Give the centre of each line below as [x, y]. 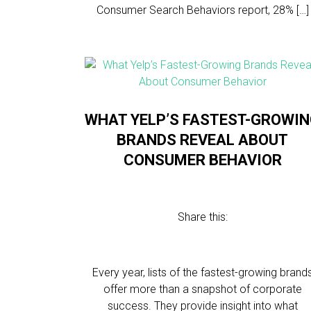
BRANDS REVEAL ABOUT [203, 140]
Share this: [202, 217]
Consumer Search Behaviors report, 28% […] [202, 10]
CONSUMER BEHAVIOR [202, 160]
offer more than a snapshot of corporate [202, 289]
